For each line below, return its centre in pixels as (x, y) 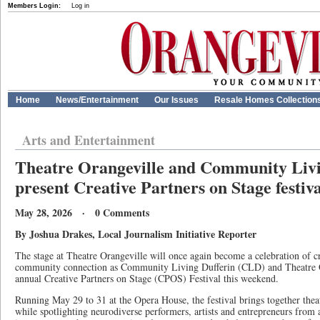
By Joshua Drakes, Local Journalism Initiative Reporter (136, 234)
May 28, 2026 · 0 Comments (82, 212)
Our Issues (176, 100)
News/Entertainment (97, 100)
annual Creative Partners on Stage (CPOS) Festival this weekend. (147, 278)
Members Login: (34, 6)
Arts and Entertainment (89, 140)
